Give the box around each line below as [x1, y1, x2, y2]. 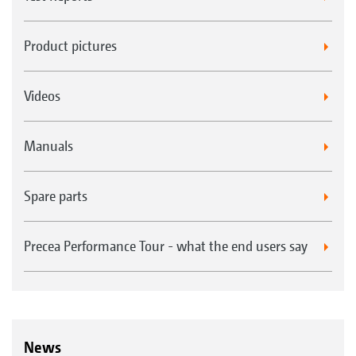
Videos [24, 87, 60, 105]
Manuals [24, 137, 73, 155]
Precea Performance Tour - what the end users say [24, 238, 308, 255]
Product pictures [24, 37, 117, 55]
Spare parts [24, 188, 87, 205]
